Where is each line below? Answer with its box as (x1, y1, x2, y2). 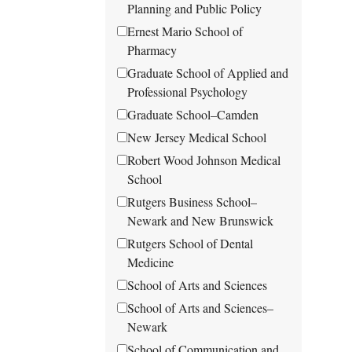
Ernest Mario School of (127, 22, 244, 39)
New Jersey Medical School (127, 128, 267, 145)
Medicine (127, 253, 174, 270)
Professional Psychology (127, 82, 248, 100)
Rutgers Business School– (127, 192, 258, 210)
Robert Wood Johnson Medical (127, 151, 281, 168)
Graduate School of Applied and (127, 64, 289, 81)
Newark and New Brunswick (127, 211, 274, 229)
